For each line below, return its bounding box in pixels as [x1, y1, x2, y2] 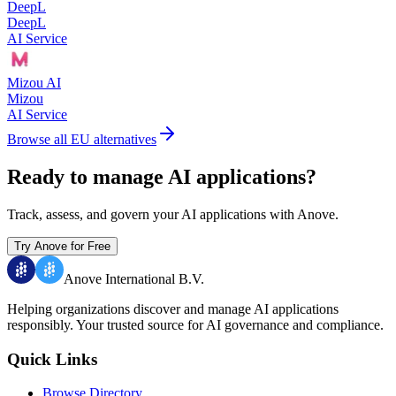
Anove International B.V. [64, 271, 204, 287]
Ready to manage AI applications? [7, 165, 316, 189]
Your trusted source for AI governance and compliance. [76, 317, 384, 333]
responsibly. [7, 317, 73, 333]
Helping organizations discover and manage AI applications [7, 301, 339, 317]
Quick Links [7, 349, 97, 369]
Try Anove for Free [14, 240, 110, 254]
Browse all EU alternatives [7, 132, 156, 148]
